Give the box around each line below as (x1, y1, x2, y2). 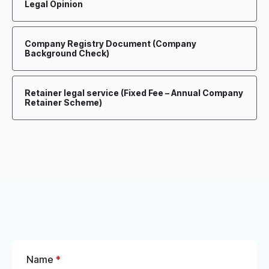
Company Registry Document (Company (25, 38, 196, 49)
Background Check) (25, 48, 109, 58)
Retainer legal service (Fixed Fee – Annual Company (25, 88, 243, 98)
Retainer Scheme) (25, 97, 102, 107)
